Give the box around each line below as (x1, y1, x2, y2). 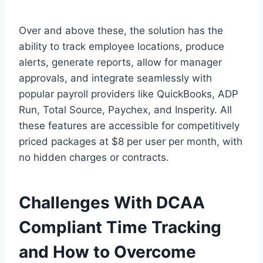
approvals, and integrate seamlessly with (19, 72, 212, 84)
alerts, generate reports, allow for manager (19, 56, 222, 68)
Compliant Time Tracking (19, 217, 221, 237)
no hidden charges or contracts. (19, 151, 169, 163)
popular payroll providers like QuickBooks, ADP (19, 87, 238, 100)
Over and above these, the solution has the (19, 24, 223, 36)
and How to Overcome (19, 241, 196, 262)
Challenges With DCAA (19, 192, 205, 213)
